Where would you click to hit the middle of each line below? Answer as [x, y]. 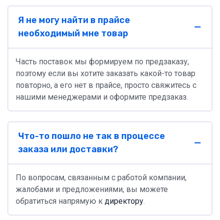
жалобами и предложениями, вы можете [92, 189]
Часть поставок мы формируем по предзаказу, [102, 62]
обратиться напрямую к [60, 201]
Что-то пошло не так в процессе [92, 136]
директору [124, 201]
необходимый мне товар [73, 33]
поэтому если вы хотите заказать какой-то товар [106, 73]
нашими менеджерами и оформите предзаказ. [102, 97]
